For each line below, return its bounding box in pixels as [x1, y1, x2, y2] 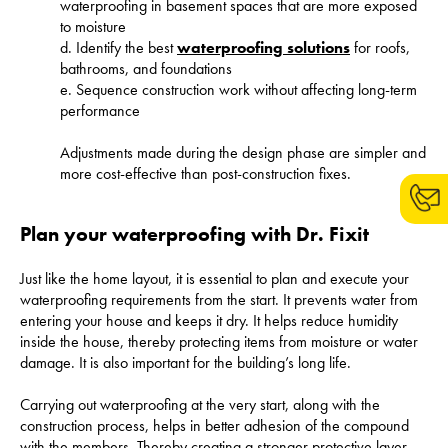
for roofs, [350, 36, 410, 58]
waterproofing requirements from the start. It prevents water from [20, 288, 418, 310]
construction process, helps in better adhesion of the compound [20, 414, 409, 436]
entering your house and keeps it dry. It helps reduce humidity [20, 309, 398, 331]
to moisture [60, 15, 126, 37]
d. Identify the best [60, 36, 177, 58]
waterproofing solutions [177, 36, 350, 58]
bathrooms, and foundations [60, 57, 232, 79]
